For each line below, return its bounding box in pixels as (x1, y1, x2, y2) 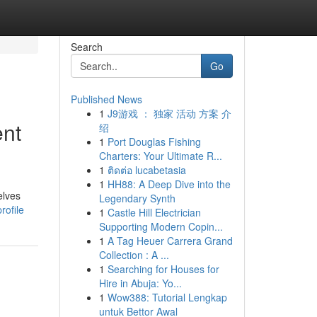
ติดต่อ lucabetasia (107, 163, 186, 177)
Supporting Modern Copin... (98, 219, 223, 234)
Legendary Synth (98, 191, 175, 205)
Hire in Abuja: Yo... (98, 276, 182, 290)
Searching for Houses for (107, 262, 219, 276)
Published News (70, 92, 142, 106)
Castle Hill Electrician (107, 205, 201, 219)
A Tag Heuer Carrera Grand (107, 234, 233, 248)
